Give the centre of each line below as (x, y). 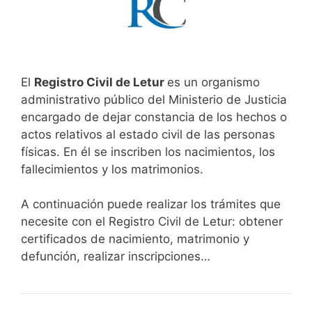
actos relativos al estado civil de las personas (148, 134)
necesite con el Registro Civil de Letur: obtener (152, 222)
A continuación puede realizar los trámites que (151, 204)
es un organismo (213, 82)
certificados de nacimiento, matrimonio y (135, 239)
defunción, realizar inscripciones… (116, 257)
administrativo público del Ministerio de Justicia (154, 99)
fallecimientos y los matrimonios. (112, 169)
